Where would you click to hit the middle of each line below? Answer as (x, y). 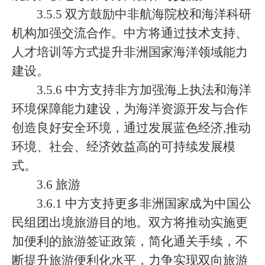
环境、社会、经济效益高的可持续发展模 (124, 147)
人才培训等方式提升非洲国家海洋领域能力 (130, 52)
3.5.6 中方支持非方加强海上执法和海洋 (144, 90)
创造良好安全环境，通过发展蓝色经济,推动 (131, 128)
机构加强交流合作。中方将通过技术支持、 (130, 33)
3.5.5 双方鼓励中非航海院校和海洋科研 (144, 14)
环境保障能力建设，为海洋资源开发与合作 (130, 109)
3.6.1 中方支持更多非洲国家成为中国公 (144, 203)
